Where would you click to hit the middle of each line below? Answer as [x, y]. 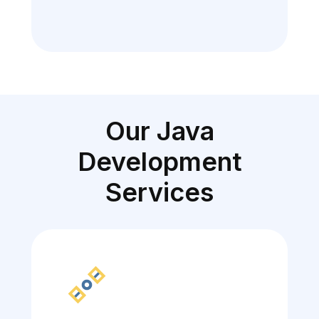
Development [159, 162]
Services [159, 193]
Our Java [159, 131]
